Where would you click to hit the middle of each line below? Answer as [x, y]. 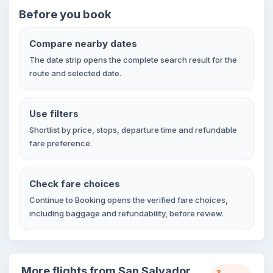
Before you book [65, 14]
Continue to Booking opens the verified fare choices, [129, 200]
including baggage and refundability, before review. [126, 213]
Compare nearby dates [83, 44]
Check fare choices [75, 184]
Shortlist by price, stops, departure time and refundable [133, 130]
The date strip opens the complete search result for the [133, 60]
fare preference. [61, 143]
